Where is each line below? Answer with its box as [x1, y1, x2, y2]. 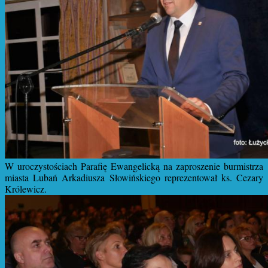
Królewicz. [5, 182, 50, 196]
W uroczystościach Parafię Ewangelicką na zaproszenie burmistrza [5, 160, 263, 173]
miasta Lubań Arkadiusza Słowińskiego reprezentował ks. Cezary [5, 171, 263, 184]
